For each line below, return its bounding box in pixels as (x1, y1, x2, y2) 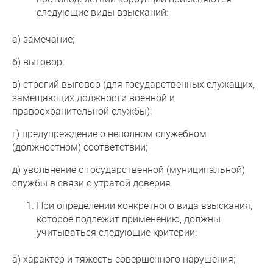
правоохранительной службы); (12, 104, 152, 117)
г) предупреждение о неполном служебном (12, 127, 207, 140)
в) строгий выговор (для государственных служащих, (12, 77, 255, 90)
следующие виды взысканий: (37, 5, 168, 18)
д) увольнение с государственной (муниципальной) (12, 163, 245, 175)
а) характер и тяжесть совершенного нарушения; (12, 252, 235, 265)
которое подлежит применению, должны (37, 212, 221, 225)
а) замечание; (12, 32, 74, 45)
